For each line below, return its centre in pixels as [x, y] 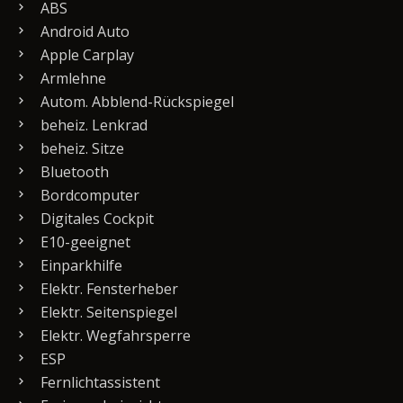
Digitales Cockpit [95, 219]
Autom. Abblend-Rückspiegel [135, 102]
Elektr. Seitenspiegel [107, 313]
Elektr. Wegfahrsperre [114, 336]
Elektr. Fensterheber [107, 289]
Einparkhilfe [80, 266]
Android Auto [83, 32]
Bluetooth [73, 172]
